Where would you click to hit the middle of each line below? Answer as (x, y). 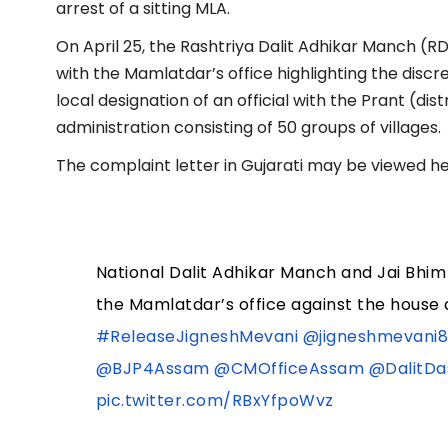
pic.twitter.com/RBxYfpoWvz (214, 400)
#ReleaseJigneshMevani (197, 336)
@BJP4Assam (152, 368)
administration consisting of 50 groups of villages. (248, 127)
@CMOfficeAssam (289, 368)
